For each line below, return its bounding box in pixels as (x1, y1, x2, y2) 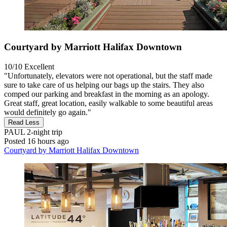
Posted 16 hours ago (4, 136, 69, 145)
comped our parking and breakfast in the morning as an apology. (4, 89, 209, 98)
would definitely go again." (4, 107, 91, 117)
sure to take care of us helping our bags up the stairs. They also (4, 80, 204, 89)
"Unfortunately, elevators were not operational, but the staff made (4, 71, 212, 80)
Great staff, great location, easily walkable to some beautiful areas (4, 98, 213, 107)
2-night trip (25, 127, 62, 136)
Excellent (24, 62, 54, 71)
